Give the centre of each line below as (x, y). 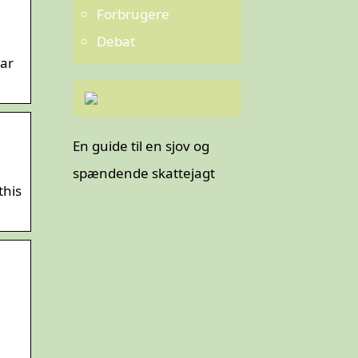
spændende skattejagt (144, 173)
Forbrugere (133, 14)
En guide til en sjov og (141, 146)
